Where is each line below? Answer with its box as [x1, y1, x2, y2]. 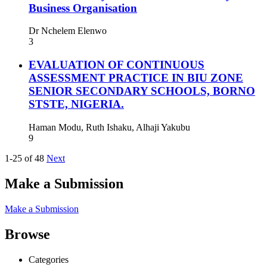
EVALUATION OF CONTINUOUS [29, 58, 204, 72]
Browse [5, 226, 50, 242]
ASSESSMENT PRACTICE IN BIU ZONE [29, 72, 243, 85]
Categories [29, 254, 69, 265]
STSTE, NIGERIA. [29, 98, 124, 111]
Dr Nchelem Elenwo [29, 26, 107, 36]
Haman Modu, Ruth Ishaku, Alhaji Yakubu [29, 122, 190, 132]
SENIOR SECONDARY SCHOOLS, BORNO [29, 85, 255, 98]
